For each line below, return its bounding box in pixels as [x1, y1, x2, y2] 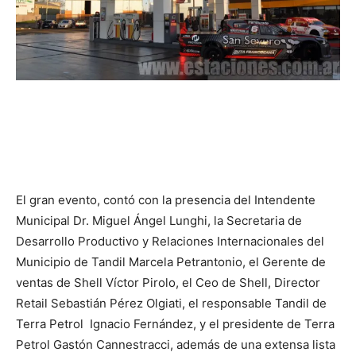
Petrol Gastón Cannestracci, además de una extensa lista [16, 336, 335, 352]
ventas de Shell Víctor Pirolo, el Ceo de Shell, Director [16, 274, 320, 290]
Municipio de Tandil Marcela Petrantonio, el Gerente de [16, 253, 326, 269]
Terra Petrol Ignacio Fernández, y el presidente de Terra [16, 315, 335, 331]
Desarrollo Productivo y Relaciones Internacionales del [16, 233, 324, 249]
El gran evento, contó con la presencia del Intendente [16, 192, 315, 207]
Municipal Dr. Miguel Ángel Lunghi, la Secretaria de [16, 212, 302, 228]
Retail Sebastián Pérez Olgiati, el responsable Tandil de [16, 295, 327, 311]
